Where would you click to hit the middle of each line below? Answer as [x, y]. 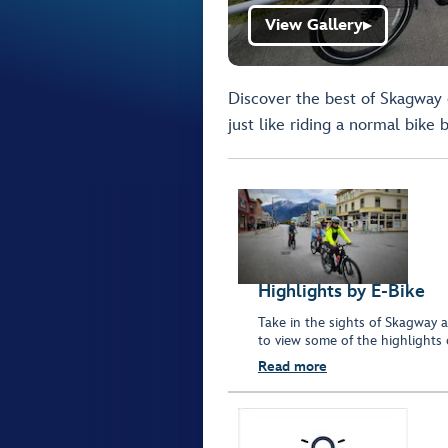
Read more [292, 367]
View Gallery [314, 25]
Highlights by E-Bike [341, 292]
